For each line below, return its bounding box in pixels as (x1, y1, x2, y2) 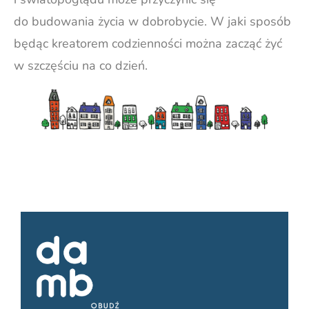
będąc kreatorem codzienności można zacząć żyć (14, 35, 282, 52)
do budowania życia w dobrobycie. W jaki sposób (14, 13, 291, 30)
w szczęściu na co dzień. (14, 57, 148, 74)
